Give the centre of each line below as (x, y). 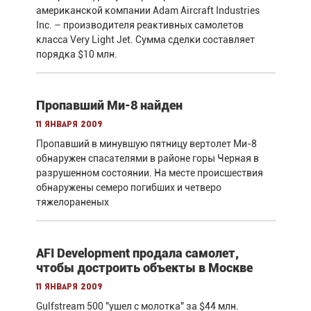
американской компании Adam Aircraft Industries (148, 10)
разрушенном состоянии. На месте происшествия (149, 173)
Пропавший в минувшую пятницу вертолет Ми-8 (146, 143)
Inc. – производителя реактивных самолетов (140, 25)
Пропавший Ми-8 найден (109, 105)
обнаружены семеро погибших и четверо (128, 187)
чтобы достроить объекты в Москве (144, 267)
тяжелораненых (72, 202)
